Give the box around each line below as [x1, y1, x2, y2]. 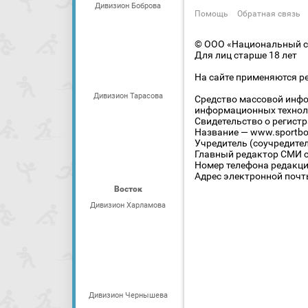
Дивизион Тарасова [93, 91, 163, 100]
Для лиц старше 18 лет [195, 49, 297, 60]
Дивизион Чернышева [88, 291, 168, 300]
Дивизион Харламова [90, 201, 166, 210]
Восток [113, 184, 142, 194]
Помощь [195, 9, 228, 19]
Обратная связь [237, 9, 300, 19]
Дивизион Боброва [95, 1, 161, 10]
